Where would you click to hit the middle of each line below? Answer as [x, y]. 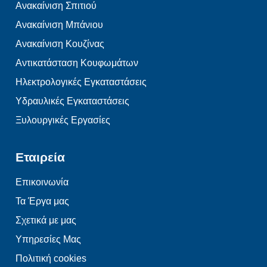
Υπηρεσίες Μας [48, 239]
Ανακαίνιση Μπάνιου [59, 25]
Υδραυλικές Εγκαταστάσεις [72, 101]
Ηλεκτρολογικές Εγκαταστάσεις [81, 82]
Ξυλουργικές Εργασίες [63, 120]
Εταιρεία [40, 157]
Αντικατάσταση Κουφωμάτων [77, 63]
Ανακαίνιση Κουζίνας [60, 44]
